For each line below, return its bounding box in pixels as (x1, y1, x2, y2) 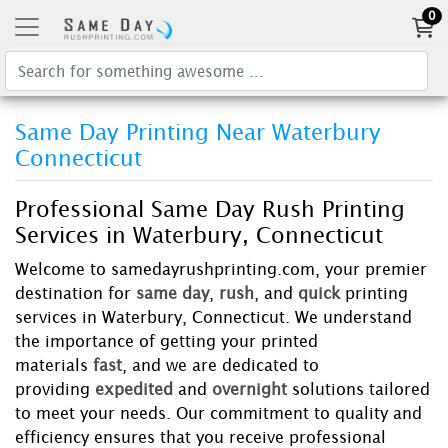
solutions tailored (292, 380, 430, 399)
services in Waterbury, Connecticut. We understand (15, 308, 412, 327)
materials (15, 356, 88, 375)
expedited (95, 380, 173, 399)
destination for (15, 284, 131, 303)
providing (15, 380, 90, 399)
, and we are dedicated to (122, 356, 319, 375)
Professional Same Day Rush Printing (15, 193, 405, 228)
